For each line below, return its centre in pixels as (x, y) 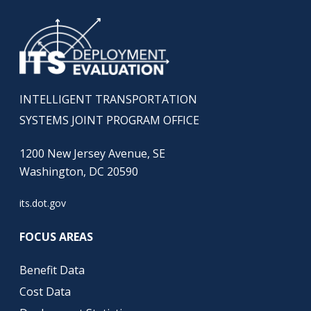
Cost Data (45, 291)
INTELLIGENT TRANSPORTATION (108, 99)
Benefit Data (52, 270)
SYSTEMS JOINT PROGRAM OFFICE (109, 120)
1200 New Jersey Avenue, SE (92, 153)
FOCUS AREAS (57, 236)
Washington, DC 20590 (78, 171)
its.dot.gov (42, 203)
